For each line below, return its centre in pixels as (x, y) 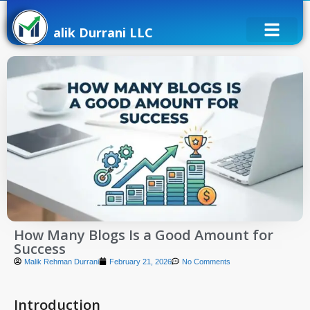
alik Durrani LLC (103, 32)
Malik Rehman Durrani (62, 261)
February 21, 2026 (140, 261)
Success (40, 248)
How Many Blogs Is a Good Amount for (144, 235)
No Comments (206, 261)
